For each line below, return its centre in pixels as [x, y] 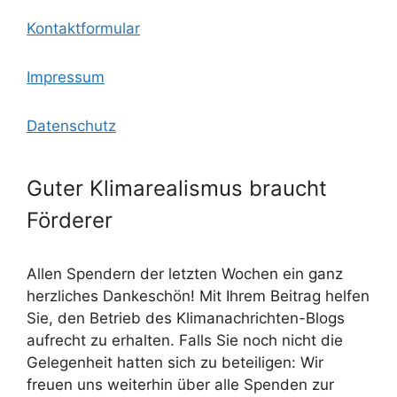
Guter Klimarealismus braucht [177, 188]
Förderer [70, 220]
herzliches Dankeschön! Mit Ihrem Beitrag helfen [198, 296]
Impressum [66, 77]
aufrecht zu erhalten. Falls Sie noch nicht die [185, 340]
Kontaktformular [83, 28]
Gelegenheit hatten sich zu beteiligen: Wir [175, 362]
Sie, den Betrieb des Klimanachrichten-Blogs [186, 318]
